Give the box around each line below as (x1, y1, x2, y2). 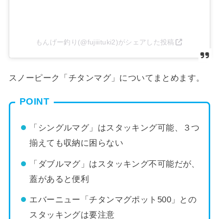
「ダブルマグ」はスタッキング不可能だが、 (29, 159, 200, 169)
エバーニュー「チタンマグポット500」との (29, 195, 197, 205)
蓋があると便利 (29, 174, 89, 184)
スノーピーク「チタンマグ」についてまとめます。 (8, 73, 205, 83)
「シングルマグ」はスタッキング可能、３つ (29, 123, 200, 132)
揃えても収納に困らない (29, 138, 123, 148)
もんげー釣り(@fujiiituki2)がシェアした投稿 (35, 38, 175, 46)
